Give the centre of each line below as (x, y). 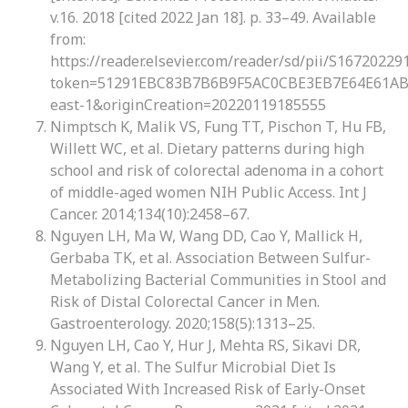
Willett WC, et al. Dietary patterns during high (207, 148)
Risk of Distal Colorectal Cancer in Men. (185, 301)
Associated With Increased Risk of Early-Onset (208, 389)
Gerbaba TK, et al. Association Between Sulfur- (210, 258)
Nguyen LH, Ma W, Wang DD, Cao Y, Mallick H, (206, 236)
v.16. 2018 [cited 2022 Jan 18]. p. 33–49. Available (213, 17)
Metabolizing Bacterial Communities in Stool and (218, 280)
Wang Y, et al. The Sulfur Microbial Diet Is (193, 367)
